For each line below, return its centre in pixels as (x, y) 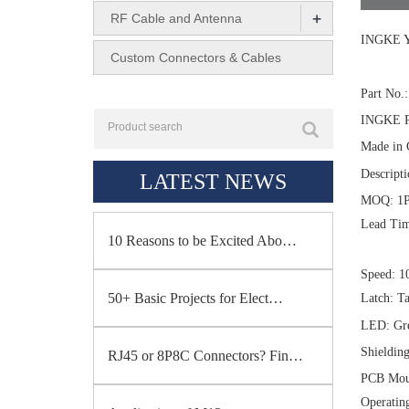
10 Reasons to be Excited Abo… (202, 241)
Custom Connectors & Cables (196, 58)
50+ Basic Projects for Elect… (195, 298)
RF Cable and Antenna (176, 18)
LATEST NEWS (213, 182)
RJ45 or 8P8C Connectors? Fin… (205, 356)
